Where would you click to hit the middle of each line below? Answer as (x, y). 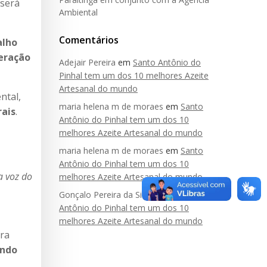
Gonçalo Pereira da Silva (106, 195)
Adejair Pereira (87, 62)
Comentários (89, 40)
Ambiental (78, 12)
